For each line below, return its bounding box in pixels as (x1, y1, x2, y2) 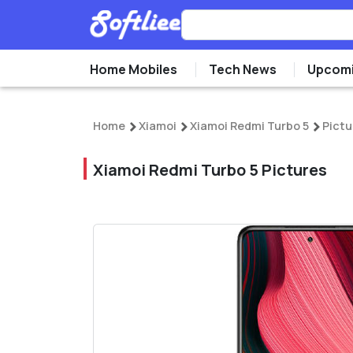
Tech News (208, 61, 277, 78)
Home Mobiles (90, 61, 177, 78)
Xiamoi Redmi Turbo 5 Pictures (93, 159, 327, 180)
